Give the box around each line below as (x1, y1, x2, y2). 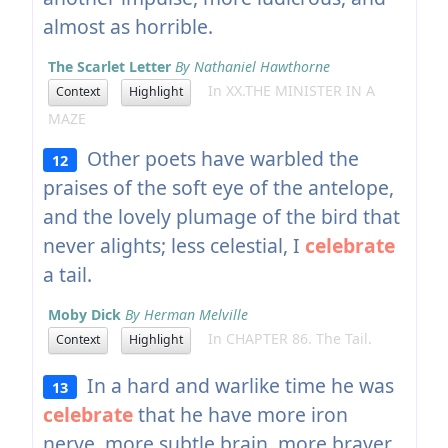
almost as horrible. (42, 12, 213, 40)
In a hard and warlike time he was (77, 371, 395, 399)
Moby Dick (47, 304, 121, 324)
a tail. (42, 260, 92, 288)
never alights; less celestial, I (42, 231, 305, 259)
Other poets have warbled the (77, 144, 360, 172)
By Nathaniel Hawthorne (174, 56, 330, 76)
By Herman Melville (124, 304, 248, 324)
